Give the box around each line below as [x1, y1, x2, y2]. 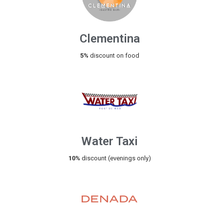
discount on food [89, 52, 139, 59]
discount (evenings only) [80, 154, 151, 162]
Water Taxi [81, 134, 138, 149]
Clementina [79, 32, 140, 45]
